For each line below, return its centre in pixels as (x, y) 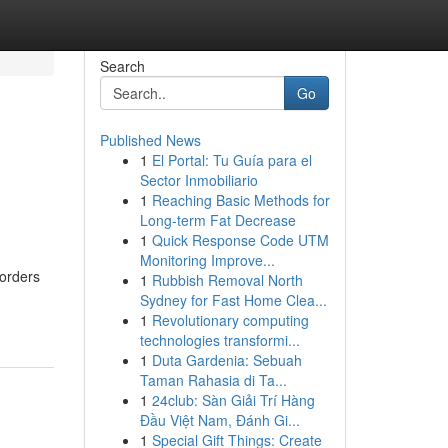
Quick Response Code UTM (240, 240)
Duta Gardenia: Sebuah (226, 360)
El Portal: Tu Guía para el (231, 160)
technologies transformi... (219, 340)
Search (122, 66)
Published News (150, 140)
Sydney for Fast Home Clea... (233, 300)
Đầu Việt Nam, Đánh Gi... (219, 420)
